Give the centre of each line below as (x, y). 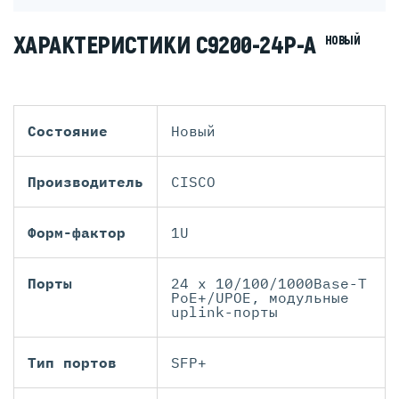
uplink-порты (224, 312)
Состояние (68, 131)
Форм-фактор (77, 233)
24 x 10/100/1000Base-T (269, 284)
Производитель (85, 182)
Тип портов (72, 363)
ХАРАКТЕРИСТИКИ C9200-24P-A (167, 45)
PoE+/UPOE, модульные (260, 298)
